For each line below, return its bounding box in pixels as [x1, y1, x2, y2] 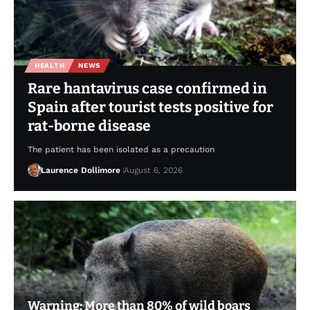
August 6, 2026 [123, 165, 183, 176]
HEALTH [35, 62, 65, 70]
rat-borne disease [28, 117, 151, 136]
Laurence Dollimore [40, 165, 120, 176]
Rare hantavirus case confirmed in [28, 80, 267, 98]
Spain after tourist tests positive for [28, 98, 273, 117]
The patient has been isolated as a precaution [28, 145, 215, 155]
